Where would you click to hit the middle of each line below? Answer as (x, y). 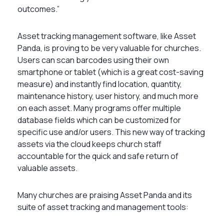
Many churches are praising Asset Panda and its (105, 195)
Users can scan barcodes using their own (93, 60)
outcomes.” (38, 9)
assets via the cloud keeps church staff (89, 144)
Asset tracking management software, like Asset (107, 36)
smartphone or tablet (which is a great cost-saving (110, 72)
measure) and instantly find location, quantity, (100, 84)
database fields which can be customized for (99, 120)
